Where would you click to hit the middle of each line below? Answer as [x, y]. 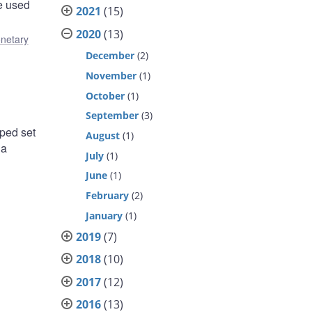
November [111, 75]
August [103, 135]
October [106, 95]
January [104, 215]
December [110, 56]
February [108, 195]
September [112, 116]
